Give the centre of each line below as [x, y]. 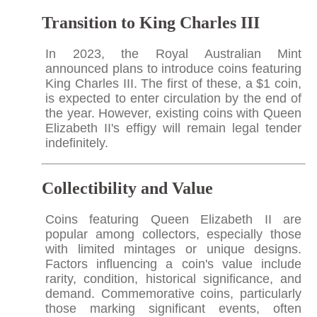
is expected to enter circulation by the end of [173, 99]
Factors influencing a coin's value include [173, 264]
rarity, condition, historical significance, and [173, 278]
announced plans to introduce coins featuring [173, 69]
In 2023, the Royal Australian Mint [173, 54]
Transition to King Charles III [150, 23]
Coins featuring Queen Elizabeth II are [173, 219]
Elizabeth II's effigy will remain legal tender [173, 128]
